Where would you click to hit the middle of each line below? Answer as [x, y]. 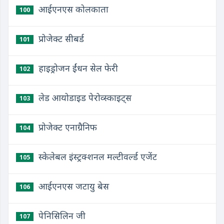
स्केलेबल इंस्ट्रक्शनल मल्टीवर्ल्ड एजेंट [96, 156]
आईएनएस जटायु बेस [72, 186]
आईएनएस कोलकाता [72, 9]
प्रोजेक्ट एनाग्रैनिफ [66, 127]
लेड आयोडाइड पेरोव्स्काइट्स [84, 97]
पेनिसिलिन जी [61, 215]
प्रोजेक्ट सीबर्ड [60, 38]
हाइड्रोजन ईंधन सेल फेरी [77, 68]
